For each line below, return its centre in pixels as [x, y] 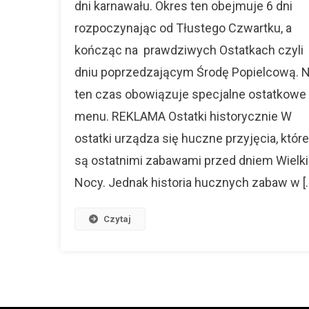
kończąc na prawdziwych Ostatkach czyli [189, 50]
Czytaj [117, 219]
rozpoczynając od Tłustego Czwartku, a [183, 28]
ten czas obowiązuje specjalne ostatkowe [190, 94]
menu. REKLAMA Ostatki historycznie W [183, 116]
